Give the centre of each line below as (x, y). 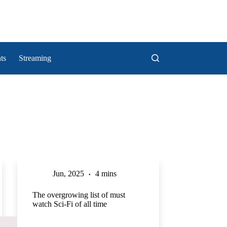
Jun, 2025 (68, 174)
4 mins (106, 174)
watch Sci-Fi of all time (69, 204)
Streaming (35, 58)
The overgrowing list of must (79, 195)
